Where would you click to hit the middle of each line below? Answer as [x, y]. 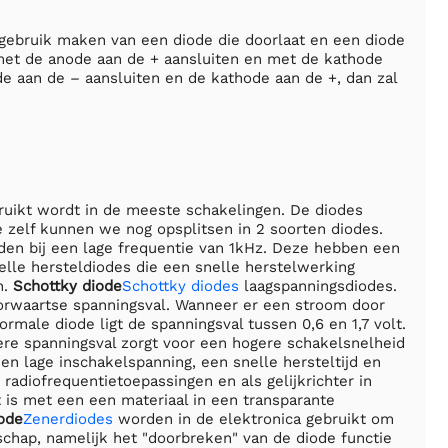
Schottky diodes [180, 285]
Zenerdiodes [68, 418]
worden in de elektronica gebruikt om [253, 418]
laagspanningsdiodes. [318, 285]
